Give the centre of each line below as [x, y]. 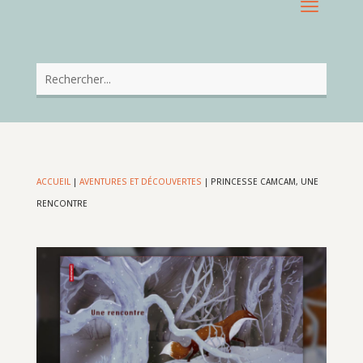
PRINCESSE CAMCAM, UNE [264, 182]
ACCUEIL [53, 182]
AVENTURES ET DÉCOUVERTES [140, 182]
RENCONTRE [62, 204]
